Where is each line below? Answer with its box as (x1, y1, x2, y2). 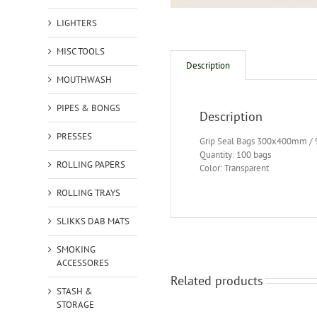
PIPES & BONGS (56, 101, 120, 114)
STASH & (56, 284, 93, 297)
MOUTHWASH (56, 73, 112, 86)
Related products (170, 272, 263, 289)
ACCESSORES (56, 256, 109, 269)
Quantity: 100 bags (199, 149, 271, 161)
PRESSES (56, 129, 92, 142)
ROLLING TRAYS (56, 186, 120, 199)
